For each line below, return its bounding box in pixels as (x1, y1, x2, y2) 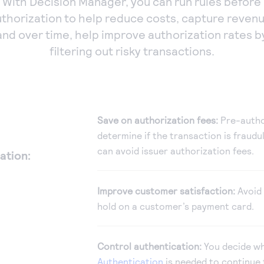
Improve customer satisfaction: (97, 185, 235, 197)
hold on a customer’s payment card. (97, 200, 254, 212)
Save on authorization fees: (97, 114, 218, 126)
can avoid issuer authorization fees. (97, 145, 254, 157)
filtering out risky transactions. (49, 44, 214, 58)
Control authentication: (97, 240, 202, 252)
